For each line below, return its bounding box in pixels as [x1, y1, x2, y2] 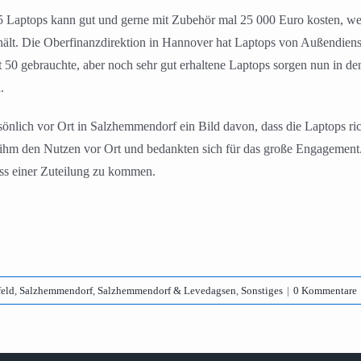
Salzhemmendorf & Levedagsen [98, 284, 236, 297]
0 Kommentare [293, 284, 357, 297]
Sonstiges [241, 284, 283, 297]
